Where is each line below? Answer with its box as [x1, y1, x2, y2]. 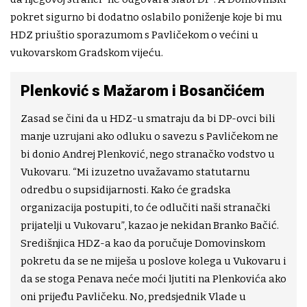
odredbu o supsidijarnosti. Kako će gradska [21, 184, 231, 196]
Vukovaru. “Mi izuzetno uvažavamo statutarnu [21, 166, 250, 178]
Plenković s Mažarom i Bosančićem [21, 82, 265, 99]
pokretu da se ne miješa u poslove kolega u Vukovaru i [21, 255, 286, 267]
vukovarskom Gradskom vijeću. [10, 47, 163, 59]
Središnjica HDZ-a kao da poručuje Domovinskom [21, 237, 265, 249]
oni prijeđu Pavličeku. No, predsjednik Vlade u [21, 291, 246, 303]
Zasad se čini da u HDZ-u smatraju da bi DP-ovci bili [21, 112, 275, 125]
